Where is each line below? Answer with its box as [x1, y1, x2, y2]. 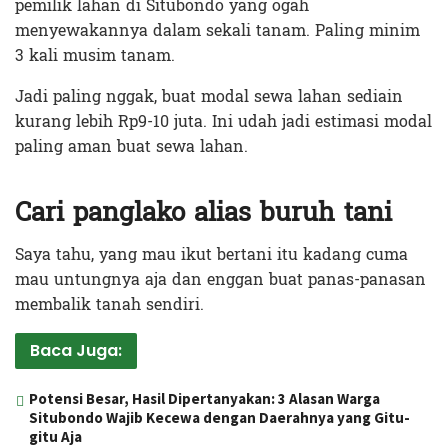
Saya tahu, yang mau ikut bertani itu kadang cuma [15, 239, 408, 269]
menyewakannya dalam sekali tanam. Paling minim [15, 16, 420, 46]
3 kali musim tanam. [15, 41, 175, 71]
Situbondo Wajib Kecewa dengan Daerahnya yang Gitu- [29, 407, 410, 427]
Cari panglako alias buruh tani [15, 188, 392, 236]
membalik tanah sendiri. [15, 289, 204, 319]
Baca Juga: [30, 338, 122, 362]
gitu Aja [29, 426, 82, 446]
